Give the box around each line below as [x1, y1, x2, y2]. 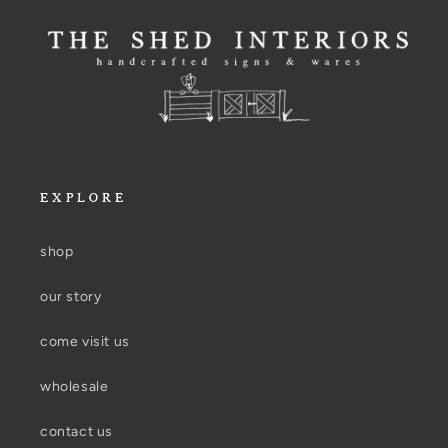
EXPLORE [40, 191, 127, 208]
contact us [40, 423, 113, 441]
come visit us [40, 333, 130, 351]
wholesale [40, 378, 109, 396]
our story [40, 288, 102, 306]
